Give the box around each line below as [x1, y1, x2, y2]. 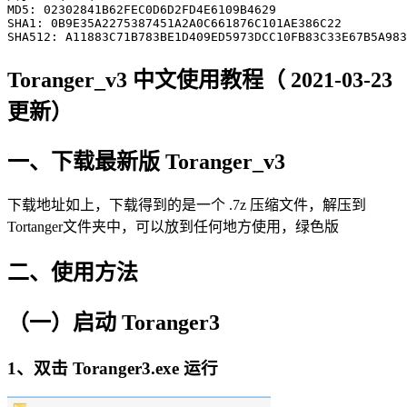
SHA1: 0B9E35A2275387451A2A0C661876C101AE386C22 [7, 15, 342, 30]
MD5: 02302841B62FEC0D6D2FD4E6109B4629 [7, 2, 276, 16]
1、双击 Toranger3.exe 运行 [7, 359, 218, 379]
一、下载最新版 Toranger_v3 [7, 149, 285, 174]
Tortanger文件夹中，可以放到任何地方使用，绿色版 [7, 219, 339, 235]
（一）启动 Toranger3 [7, 311, 220, 335]
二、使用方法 [7, 261, 138, 285]
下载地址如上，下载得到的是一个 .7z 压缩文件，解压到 [7, 197, 366, 213]
